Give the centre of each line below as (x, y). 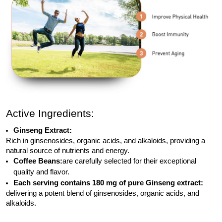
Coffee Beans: (38, 161)
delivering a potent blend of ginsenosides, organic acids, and (103, 193)
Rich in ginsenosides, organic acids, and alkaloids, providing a (106, 140)
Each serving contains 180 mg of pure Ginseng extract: (108, 183)
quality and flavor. (41, 172)
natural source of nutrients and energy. (68, 150)
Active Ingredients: (50, 113)
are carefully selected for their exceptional (129, 161)
